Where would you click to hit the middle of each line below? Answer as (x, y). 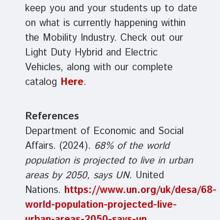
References (52, 117)
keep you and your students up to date (111, 9)
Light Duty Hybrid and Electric (91, 53)
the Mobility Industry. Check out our (104, 38)
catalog (42, 82)
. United (146, 176)
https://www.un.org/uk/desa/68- (140, 191)
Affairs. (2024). (59, 146)
